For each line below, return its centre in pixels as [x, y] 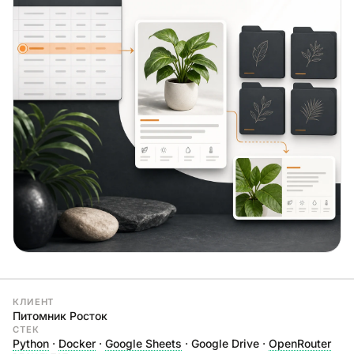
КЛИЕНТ [34, 301]
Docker [77, 343]
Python [31, 343]
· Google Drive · [225, 343]
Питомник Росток [60, 315]
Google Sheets [143, 343]
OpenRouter [300, 343]
